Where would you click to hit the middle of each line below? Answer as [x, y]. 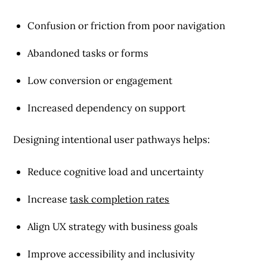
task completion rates [120, 199]
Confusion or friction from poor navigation [127, 26]
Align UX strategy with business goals [113, 226]
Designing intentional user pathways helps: [112, 140]
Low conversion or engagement [100, 81]
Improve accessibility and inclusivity [111, 254]
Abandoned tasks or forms [88, 53]
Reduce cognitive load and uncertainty [116, 171]
